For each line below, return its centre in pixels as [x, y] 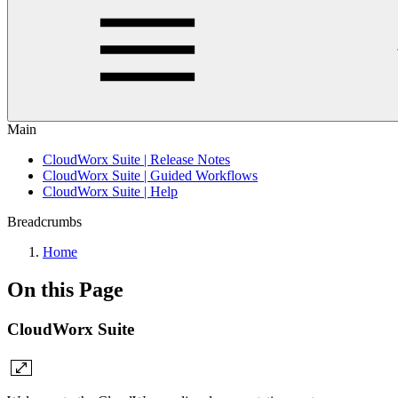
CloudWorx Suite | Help [110, 191]
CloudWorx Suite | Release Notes [136, 159]
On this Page [65, 289]
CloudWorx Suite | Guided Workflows [150, 175]
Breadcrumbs [44, 222]
